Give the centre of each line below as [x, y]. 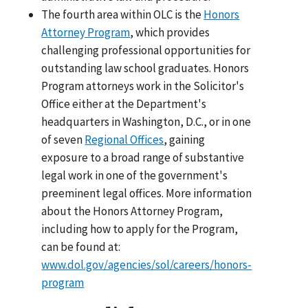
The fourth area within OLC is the [123, 14]
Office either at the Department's [124, 103]
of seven [63, 139]
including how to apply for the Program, [140, 229]
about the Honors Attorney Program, [132, 211]
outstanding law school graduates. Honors [145, 68]
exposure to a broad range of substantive [143, 157]
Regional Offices [124, 139]
